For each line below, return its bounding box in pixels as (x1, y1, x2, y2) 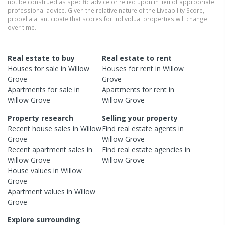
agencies (154, 144, 183, 154)
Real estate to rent (102, 53, 172, 63)
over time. (8, 23, 36, 31)
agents (154, 123, 177, 133)
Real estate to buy (8, 53, 75, 63)
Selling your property (102, 113, 178, 123)
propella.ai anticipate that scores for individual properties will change (8, 14, 207, 23)
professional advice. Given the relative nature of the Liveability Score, (8, 6, 204, 14)
